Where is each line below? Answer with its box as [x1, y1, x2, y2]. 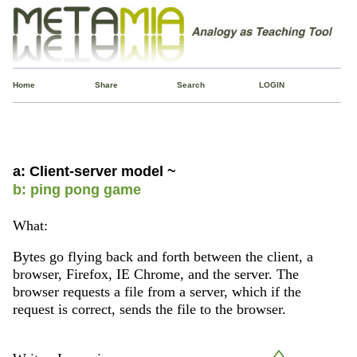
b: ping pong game [12, 181, 141, 198]
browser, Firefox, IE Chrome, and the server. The [12, 266, 299, 283]
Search [176, 80, 205, 89]
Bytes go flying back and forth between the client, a [12, 249, 313, 265]
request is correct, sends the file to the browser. [12, 301, 286, 318]
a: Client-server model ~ [12, 163, 176, 179]
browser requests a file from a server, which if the [12, 284, 301, 300]
